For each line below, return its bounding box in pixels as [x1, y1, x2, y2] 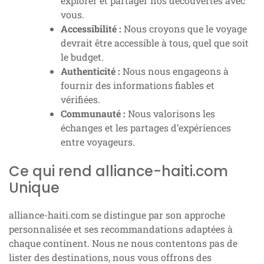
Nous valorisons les [126, 107, 215, 120]
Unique [9, 178, 60, 197]
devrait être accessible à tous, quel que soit [61, 37, 249, 49]
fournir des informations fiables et [61, 79, 214, 91]
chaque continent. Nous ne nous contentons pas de [9, 237, 237, 249]
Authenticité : [61, 65, 120, 77]
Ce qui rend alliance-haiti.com [9, 161, 228, 181]
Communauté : [61, 107, 126, 120]
